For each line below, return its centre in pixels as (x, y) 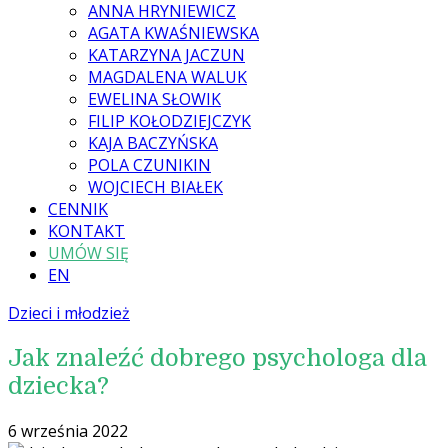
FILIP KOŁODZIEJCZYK (169, 121)
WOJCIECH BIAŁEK (155, 187)
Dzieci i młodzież (69, 313)
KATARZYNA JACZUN (166, 55)
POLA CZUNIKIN (149, 165)
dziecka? (58, 385)
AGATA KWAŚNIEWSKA (173, 33)
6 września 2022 (68, 430)
